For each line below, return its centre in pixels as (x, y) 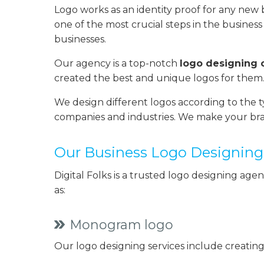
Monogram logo (122, 225)
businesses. (80, 39)
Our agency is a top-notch (117, 63)
